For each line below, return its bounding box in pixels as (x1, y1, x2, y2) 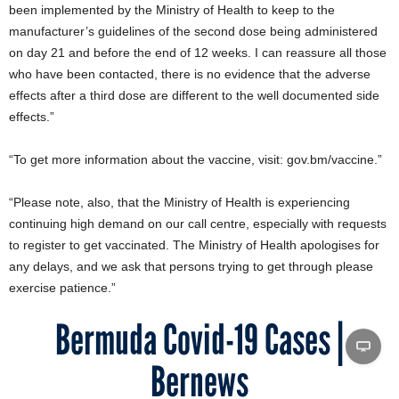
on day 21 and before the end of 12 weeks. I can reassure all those (9, 45, 387, 60)
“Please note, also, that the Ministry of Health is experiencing (9, 195, 350, 209)
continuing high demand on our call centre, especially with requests (9, 216, 387, 231)
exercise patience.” (9, 281, 116, 295)
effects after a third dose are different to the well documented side (9, 88, 379, 102)
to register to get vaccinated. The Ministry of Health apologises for (9, 238, 379, 252)
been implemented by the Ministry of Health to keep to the (9, 3, 335, 17)
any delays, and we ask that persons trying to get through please (9, 259, 373, 273)
